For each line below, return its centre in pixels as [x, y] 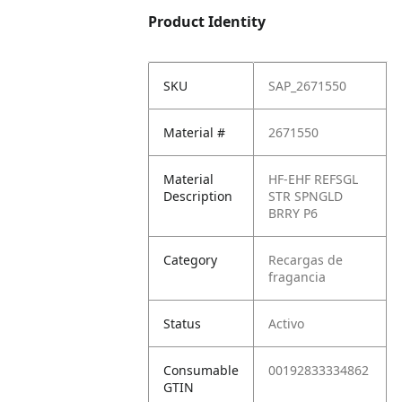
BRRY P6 [293, 213]
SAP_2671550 [308, 86]
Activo [287, 323]
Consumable [201, 370]
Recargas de [306, 260]
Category [191, 260]
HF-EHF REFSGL [314, 179]
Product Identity [207, 22]
